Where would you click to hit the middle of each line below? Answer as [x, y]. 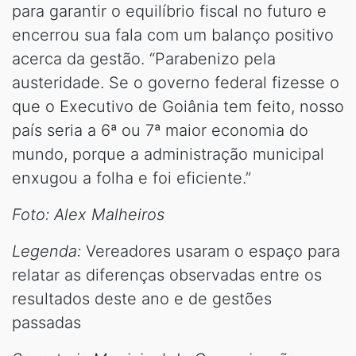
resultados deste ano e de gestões [142, 298]
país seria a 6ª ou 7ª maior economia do [160, 130]
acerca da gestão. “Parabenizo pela [144, 58]
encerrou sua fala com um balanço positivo [173, 35]
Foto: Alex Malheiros [88, 214]
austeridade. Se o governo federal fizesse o [176, 82]
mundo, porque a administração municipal [168, 154]
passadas [46, 322]
